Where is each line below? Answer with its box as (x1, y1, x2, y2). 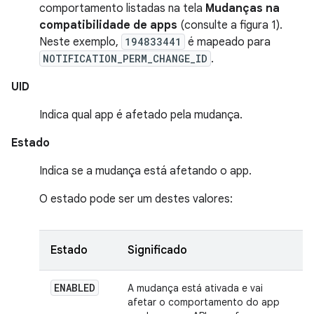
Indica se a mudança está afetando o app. (39, 163, 252, 178)
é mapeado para (185, 34, 271, 49)
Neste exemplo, (39, 34, 121, 49)
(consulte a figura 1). (177, 18, 282, 32)
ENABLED (54, 280, 95, 294)
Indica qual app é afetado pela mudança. (39, 107, 243, 122)
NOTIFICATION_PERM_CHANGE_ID (43, 51, 207, 65)
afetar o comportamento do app (128, 295, 280, 308)
